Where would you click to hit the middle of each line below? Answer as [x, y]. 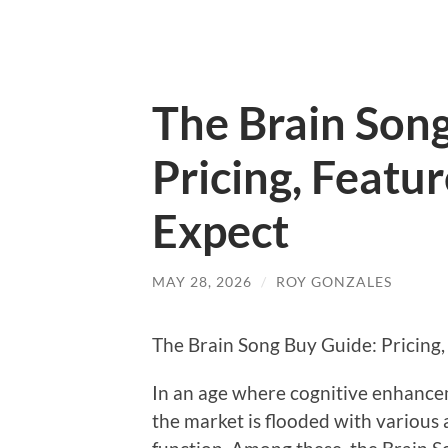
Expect [220, 231]
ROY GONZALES [334, 281]
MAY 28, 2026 [202, 281]
